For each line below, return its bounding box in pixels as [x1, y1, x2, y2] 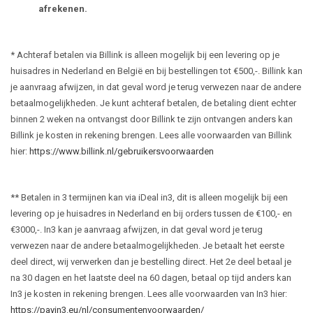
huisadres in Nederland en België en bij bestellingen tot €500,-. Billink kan [10, 66, 303, 76]
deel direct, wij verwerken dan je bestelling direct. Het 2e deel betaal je [10, 256, 291, 267]
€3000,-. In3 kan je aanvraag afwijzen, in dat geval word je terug [10, 224, 263, 235]
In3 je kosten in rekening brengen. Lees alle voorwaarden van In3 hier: [10, 289, 287, 299]
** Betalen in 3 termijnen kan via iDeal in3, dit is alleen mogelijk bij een [10, 192, 288, 203]
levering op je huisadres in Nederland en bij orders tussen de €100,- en [10, 208, 292, 219]
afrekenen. [38, 3, 87, 14]
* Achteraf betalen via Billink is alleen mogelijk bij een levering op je [10, 50, 279, 60]
